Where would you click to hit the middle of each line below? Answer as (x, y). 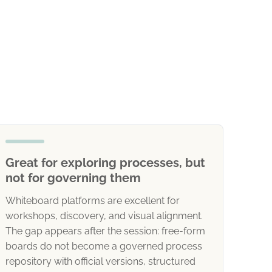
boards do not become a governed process (104, 246)
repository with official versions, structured (100, 261)
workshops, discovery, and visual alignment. (104, 216)
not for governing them (73, 178)
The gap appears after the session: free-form (105, 231)
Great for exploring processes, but (105, 163)
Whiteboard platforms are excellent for (93, 201)
